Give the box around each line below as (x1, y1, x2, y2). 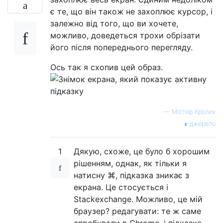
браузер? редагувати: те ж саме (74, 206, 201, 217)
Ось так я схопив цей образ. (50, 62, 163, 73)
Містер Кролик (172, 108, 216, 116)
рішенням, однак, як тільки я (74, 158, 187, 169)
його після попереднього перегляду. (50, 42, 193, 53)
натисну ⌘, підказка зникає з (74, 170, 189, 181)
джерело (188, 120, 216, 128)
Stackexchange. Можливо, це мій (74, 194, 203, 205)
